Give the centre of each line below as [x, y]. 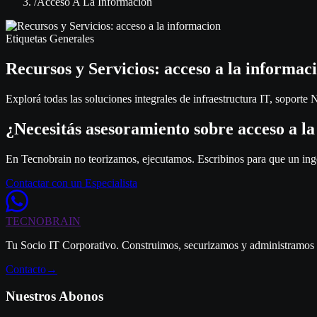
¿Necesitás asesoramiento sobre [122, 128]
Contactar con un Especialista [71, 183]
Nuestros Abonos [54, 296]
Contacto [26, 269]
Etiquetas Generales [50, 39]
